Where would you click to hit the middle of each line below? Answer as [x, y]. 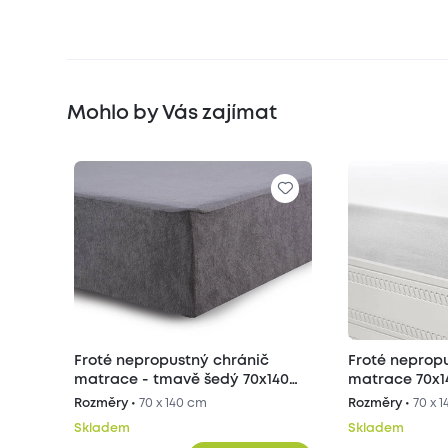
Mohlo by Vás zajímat [172, 114]
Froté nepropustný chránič [172, 361]
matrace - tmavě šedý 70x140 [182, 380]
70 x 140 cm [173, 404]
